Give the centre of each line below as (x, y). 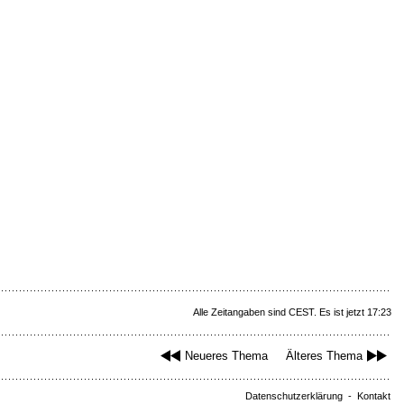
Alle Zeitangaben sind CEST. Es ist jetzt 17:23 (292, 312)
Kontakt (374, 396)
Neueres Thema (226, 356)
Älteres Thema (324, 356)
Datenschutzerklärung (294, 396)
